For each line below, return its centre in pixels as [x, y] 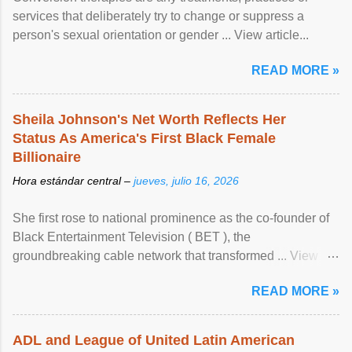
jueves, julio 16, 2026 [186, 180]
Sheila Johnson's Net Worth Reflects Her [149, 119]
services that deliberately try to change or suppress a [158, 16]
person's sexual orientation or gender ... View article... [161, 35]
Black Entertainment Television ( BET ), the [132, 236]
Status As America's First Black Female [144, 138]
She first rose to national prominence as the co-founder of [171, 218]
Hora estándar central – [73, 180]
